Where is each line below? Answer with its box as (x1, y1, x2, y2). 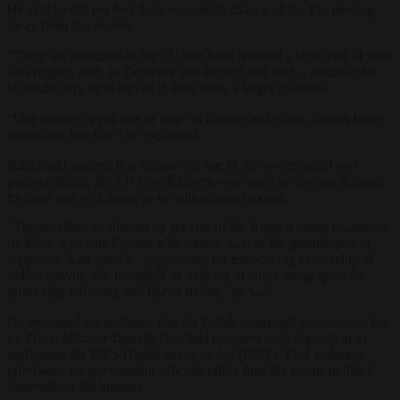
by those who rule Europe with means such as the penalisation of (7, 235, 371, 251)
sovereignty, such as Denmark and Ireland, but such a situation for (7, 63, 378, 79)
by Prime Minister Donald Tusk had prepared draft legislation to (7, 329, 366, 346)
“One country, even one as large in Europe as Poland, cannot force (7, 110, 381, 126)
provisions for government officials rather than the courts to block (7, 362, 374, 378)
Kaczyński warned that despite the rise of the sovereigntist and (7, 156, 357, 172)
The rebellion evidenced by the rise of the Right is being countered (13, 219, 387, 235)
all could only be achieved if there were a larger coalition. (7, 79, 329, 96)
